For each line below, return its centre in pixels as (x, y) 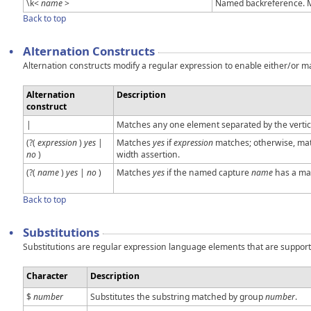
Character (47, 276)
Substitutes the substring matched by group (178, 296)
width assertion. (148, 154)
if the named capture (208, 172)
